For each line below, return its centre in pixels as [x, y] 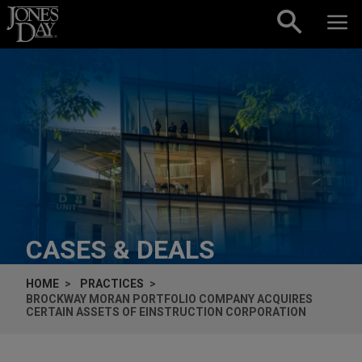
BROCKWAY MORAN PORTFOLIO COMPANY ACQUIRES [169, 299]
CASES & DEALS [120, 249]
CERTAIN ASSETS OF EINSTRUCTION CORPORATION [166, 311]
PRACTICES [112, 283]
